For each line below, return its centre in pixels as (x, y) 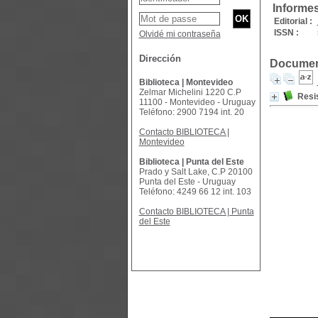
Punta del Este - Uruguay (187, 182)
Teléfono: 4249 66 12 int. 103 (195, 192)
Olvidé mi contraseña (180, 34)
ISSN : (286, 33)
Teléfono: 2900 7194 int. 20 (191, 112)
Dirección (160, 59)
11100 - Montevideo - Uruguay (197, 102)
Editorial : (293, 21)
